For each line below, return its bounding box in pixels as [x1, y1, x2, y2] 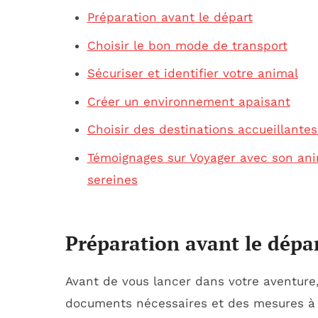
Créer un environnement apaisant [87, 94, 290, 109]
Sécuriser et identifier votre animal [87, 66, 298, 81]
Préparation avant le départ [87, 10, 253, 25]
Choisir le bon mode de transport [87, 38, 287, 53]
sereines [87, 172, 138, 187]
